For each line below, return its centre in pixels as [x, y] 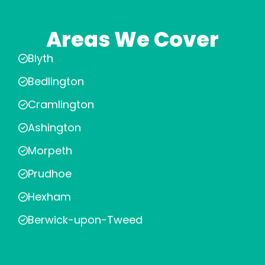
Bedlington [56, 81]
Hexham [49, 197]
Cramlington [61, 104]
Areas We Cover [132, 39]
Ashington [54, 127]
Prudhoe [50, 174]
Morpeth [50, 151]
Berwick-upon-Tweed [85, 220]
